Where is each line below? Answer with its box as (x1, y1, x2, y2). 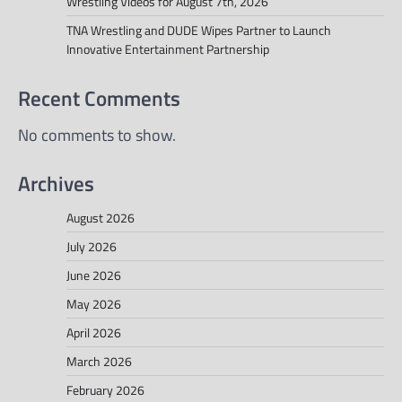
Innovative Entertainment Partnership (66, 39, 269, 58)
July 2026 (66, 237, 117, 257)
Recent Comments (18, 81, 180, 114)
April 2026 (66, 323, 121, 343)
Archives (18, 167, 94, 200)
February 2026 (66, 380, 144, 400)
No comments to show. (18, 122, 176, 147)
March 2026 (66, 352, 132, 371)
